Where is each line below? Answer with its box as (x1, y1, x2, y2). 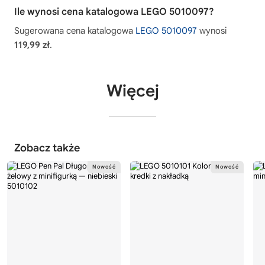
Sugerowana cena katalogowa (14, 25, 135, 37)
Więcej (106, 80, 159, 102)
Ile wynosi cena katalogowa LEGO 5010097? (14, 6, 214, 18)
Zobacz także (14, 141, 80, 155)
